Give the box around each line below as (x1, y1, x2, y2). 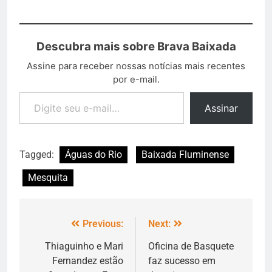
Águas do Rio (65, 149, 122, 161)
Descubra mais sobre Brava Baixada (36, 39, 236, 54)
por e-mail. (112, 73, 160, 86)
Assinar (205, 102, 238, 115)
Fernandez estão (52, 255, 123, 267)
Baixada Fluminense (141, 149, 229, 161)
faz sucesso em (148, 255, 216, 267)
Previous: (83, 218, 123, 230)
